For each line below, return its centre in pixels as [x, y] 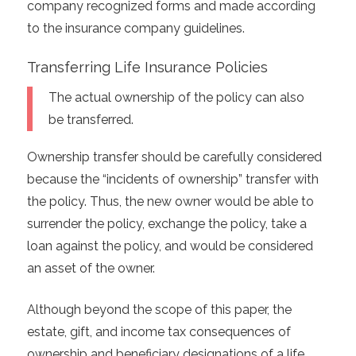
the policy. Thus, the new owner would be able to [170, 202]
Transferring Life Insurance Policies [147, 68]
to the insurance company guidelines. [135, 29]
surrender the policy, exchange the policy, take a [166, 224]
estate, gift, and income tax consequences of [159, 332]
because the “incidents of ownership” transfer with [172, 180]
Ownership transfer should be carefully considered [174, 157]
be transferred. [91, 119]
